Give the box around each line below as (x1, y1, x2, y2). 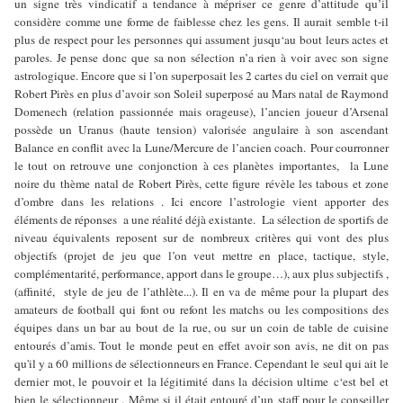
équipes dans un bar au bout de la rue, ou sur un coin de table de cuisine (14, 318, 389, 336)
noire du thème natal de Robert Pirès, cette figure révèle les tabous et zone (14, 175, 389, 192)
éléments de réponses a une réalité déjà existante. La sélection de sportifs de (14, 210, 389, 228)
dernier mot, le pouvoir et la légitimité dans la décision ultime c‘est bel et (14, 372, 389, 390)
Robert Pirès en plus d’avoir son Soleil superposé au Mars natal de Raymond (14, 85, 389, 102)
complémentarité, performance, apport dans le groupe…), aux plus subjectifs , (14, 264, 389, 282)
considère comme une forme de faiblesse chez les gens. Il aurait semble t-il (14, 13, 389, 30)
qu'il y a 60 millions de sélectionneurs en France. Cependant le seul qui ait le (14, 354, 389, 372)
